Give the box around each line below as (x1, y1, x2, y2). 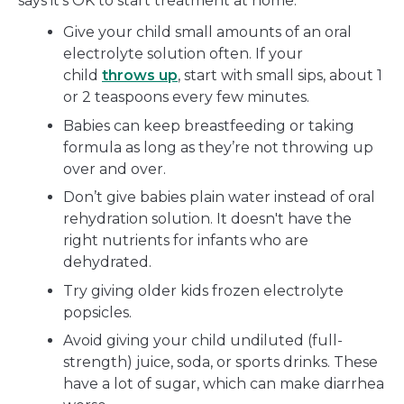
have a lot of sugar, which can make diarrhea (63, 375, 384, 393)
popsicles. (63, 303, 132, 321)
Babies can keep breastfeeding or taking (63, 116, 354, 134)
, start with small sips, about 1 (178, 67, 382, 85)
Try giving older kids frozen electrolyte (63, 281, 344, 299)
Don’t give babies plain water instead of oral (63, 188, 375, 207)
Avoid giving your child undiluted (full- (63, 332, 343, 350)
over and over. (63, 160, 166, 178)
